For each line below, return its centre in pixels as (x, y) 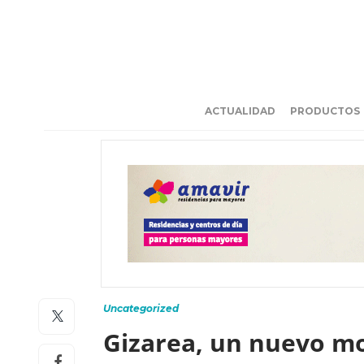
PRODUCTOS (325, 111)
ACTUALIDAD (240, 111)
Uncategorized (141, 308)
